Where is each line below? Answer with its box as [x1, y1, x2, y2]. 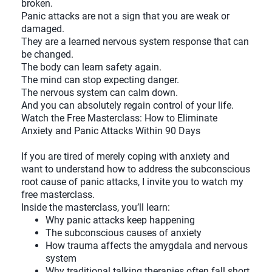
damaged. [21, 23, 64, 35]
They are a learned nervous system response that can [21, 36, 249, 48]
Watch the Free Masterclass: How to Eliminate [21, 112, 217, 124]
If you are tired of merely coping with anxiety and [21, 151, 229, 163]
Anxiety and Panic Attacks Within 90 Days [21, 125, 200, 137]
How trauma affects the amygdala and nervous [46, 240, 248, 252]
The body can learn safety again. [21, 61, 161, 73]
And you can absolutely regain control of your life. [21, 100, 234, 112]
